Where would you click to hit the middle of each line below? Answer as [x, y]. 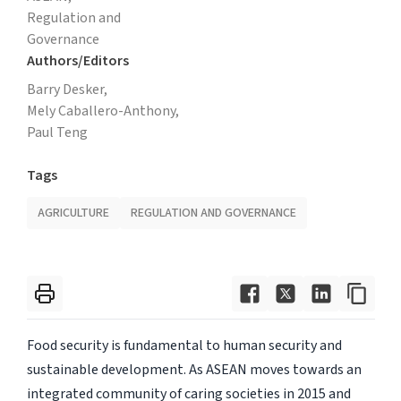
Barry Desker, [67, 89]
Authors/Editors [77, 60]
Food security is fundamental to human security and [184, 345]
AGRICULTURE [73, 213]
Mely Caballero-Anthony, [102, 111]
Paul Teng [57, 132]
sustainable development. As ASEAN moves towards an [194, 369]
